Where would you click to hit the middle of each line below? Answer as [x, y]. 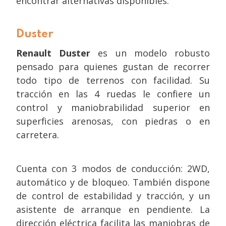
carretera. [38, 135]
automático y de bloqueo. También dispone [113, 182]
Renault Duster [53, 53]
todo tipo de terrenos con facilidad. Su [113, 80]
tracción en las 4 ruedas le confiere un [113, 94]
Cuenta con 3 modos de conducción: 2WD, [113, 168]
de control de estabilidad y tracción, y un [113, 196]
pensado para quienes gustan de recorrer [113, 67]
